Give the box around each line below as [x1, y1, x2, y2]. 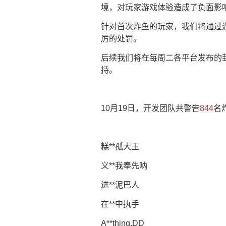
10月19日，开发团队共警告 [101, 104, 200, 112]
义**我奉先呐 [101, 161, 147, 170]
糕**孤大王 [101, 142, 139, 151]
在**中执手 [101, 200, 139, 208]
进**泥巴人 [101, 181, 139, 189]
